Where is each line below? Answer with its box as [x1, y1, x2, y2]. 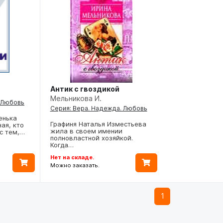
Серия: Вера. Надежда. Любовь [50, 105, 147, 112]
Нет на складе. [50, 154, 94, 161]
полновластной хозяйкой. [50, 134, 133, 142]
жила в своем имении [50, 127, 122, 135]
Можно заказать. [50, 162, 100, 169]
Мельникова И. [50, 94, 102, 103]
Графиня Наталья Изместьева [50, 120, 146, 128]
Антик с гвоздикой [50, 85, 119, 94]
